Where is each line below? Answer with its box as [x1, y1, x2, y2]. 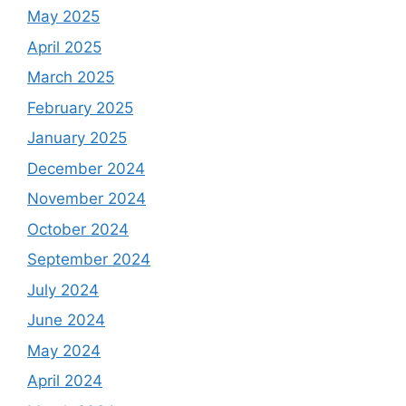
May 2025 [27, 7, 100, 26]
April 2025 [27, 37, 101, 56]
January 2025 [27, 129, 127, 148]
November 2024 [27, 189, 146, 208]
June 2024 [27, 311, 105, 330]
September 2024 [27, 250, 150, 269]
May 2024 [27, 341, 101, 360]
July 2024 [27, 280, 99, 299]
